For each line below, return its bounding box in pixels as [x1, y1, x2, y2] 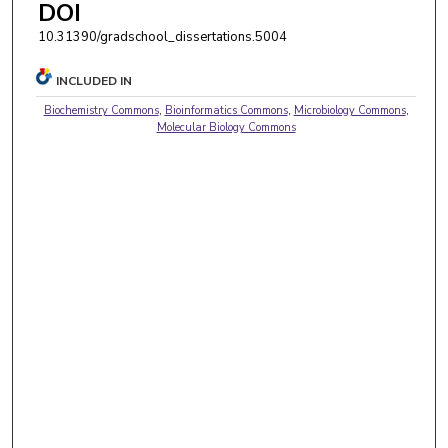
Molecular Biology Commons [156, 119, 296, 135]
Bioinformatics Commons [164, 102, 288, 118]
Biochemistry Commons [43, 102, 159, 118]
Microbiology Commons [293, 102, 406, 118]
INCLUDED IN [56, 72, 133, 89]
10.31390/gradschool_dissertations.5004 [37, 27, 287, 46]
